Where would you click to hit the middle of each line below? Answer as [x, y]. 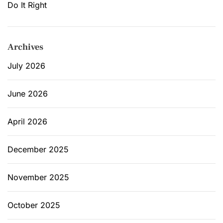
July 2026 [26, 65]
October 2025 [34, 205]
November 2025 [38, 177]
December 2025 [38, 149]
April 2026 [27, 121]
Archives [25, 47]
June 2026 [28, 93]
